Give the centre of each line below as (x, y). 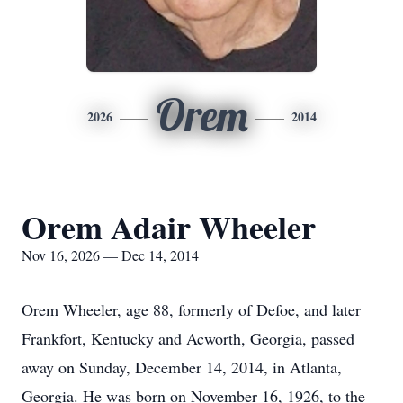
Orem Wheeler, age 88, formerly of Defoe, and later (191, 309)
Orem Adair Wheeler (169, 227)
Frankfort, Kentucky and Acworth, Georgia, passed (188, 338)
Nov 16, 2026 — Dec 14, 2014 (110, 255)
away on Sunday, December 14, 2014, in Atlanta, (182, 367)
